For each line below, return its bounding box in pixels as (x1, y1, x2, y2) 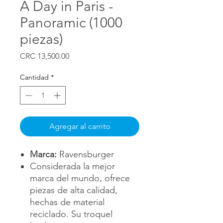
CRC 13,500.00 (20, 51, 69, 61)
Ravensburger (57, 148, 114, 160)
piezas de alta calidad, (30, 184, 117, 196)
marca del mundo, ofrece (30, 172, 130, 184)
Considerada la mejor (30, 160, 115, 172)
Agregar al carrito (49, 121, 111, 131)
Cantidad (20, 72, 49, 82)
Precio (69, 50, 91, 60)
